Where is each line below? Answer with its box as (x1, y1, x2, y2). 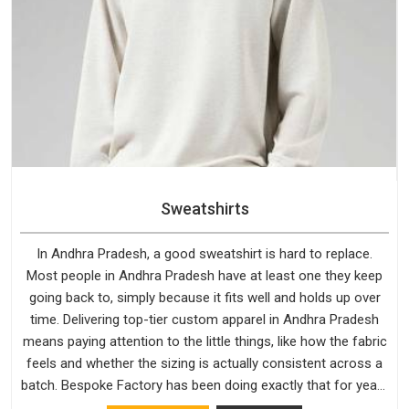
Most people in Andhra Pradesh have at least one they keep (26, 267, 383, 284)
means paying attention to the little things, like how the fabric (22, 332, 387, 350)
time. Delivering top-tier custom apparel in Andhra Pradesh (30, 310, 379, 328)
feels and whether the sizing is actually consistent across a (26, 354, 383, 372)
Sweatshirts (160, 199, 249, 219)
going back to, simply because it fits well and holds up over (28, 288, 381, 306)
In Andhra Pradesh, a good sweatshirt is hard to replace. (37, 245, 372, 262)
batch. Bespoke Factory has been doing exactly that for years (20, 376, 389, 393)
